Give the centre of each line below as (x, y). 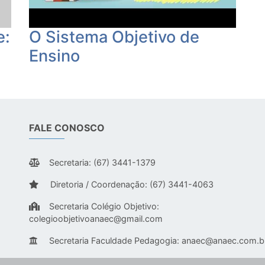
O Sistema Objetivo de (114, 37)
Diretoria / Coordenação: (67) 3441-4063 (131, 185)
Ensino (54, 56)
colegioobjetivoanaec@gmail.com (96, 219)
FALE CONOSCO (67, 128)
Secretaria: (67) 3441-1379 (102, 163)
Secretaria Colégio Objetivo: (104, 206)
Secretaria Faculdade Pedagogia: (114, 241)
